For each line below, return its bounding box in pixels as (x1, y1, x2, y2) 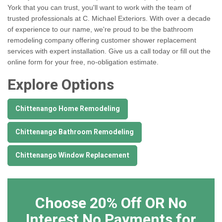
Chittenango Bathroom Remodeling (15, 127, 134, 138)
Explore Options (7, 74, 114, 97)
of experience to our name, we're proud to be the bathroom (7, 25, 193, 34)
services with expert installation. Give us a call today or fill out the (7, 47, 211, 55)
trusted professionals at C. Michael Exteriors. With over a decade (7, 14, 211, 23)
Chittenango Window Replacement (15, 150, 129, 161)
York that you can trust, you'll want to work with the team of (7, 3, 191, 12)
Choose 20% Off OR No (35, 193, 187, 215)
